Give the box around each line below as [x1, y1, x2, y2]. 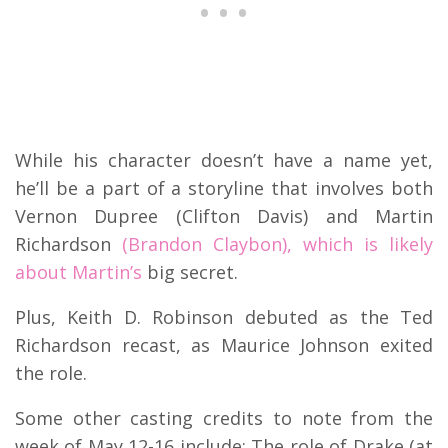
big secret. [142, 259, 238, 284]
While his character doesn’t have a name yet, [15, 147, 433, 172]
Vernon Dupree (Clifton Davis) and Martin [15, 203, 433, 228]
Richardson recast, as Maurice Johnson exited [15, 332, 433, 357]
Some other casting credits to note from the [15, 405, 433, 430]
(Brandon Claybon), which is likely [122, 231, 433, 256]
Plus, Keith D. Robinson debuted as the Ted [15, 304, 433, 329]
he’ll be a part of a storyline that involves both [15, 175, 433, 200]
